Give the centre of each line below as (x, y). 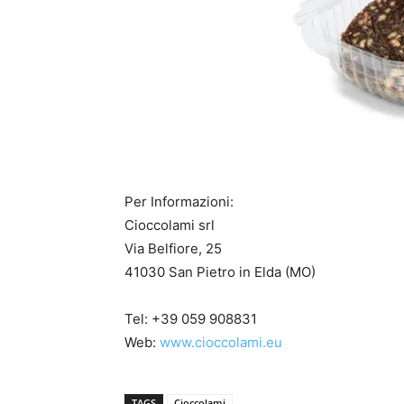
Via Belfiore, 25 (173, 248)
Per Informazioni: (179, 201)
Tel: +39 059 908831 (191, 318)
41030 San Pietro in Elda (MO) (220, 271)
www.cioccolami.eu (221, 342)
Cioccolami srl (170, 225)
